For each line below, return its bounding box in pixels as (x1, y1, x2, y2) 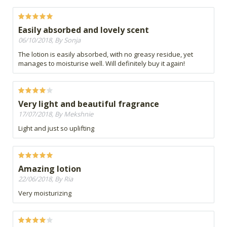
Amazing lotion (18, 163, 81, 174)
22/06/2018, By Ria (18, 174, 73, 183)
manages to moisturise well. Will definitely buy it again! (18, 58, 185, 68)
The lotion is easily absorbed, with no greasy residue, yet (18, 49, 193, 59)
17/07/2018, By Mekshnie (18, 109, 93, 119)
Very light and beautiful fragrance (18, 98, 159, 109)
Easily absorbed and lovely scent (18, 24, 149, 35)
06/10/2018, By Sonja (18, 35, 81, 45)
